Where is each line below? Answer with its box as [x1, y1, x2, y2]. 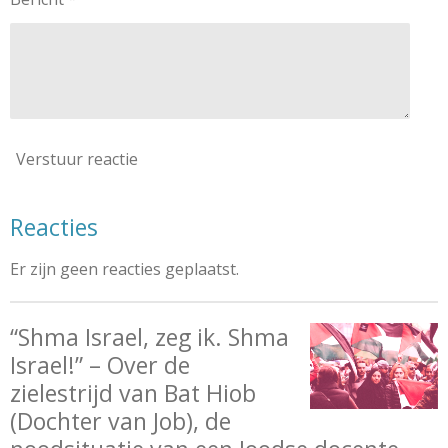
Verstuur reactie [16, 148, 138, 170]
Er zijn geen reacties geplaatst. [10, 257, 239, 280]
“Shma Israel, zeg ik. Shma [10, 321, 289, 353]
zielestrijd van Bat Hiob [10, 377, 256, 409]
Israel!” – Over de [10, 349, 190, 381]
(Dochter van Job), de [10, 405, 231, 437]
